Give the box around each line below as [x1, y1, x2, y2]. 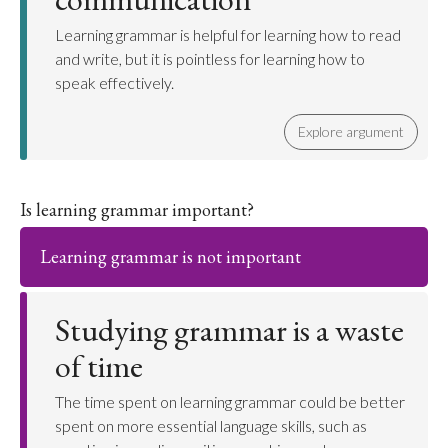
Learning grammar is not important [40, 245, 301, 268]
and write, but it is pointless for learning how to [55, 49, 365, 68]
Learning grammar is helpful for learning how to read [55, 25, 401, 44]
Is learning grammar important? [20, 198, 254, 221]
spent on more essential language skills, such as [55, 416, 367, 435]
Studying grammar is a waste [55, 309, 404, 351]
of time [55, 345, 143, 387]
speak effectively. [55, 73, 174, 92]
